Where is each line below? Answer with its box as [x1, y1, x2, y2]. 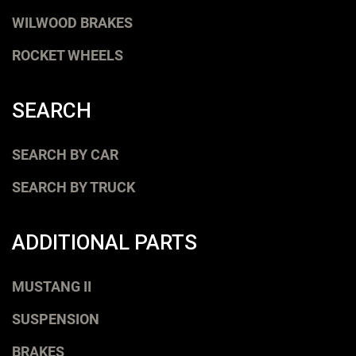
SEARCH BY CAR [12, 146, 118, 164]
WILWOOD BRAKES [12, 14, 133, 32]
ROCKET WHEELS [12, 47, 123, 64]
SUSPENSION [12, 311, 99, 328]
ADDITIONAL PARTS [12, 230, 197, 255]
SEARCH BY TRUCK [12, 179, 135, 196]
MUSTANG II [12, 278, 91, 296]
